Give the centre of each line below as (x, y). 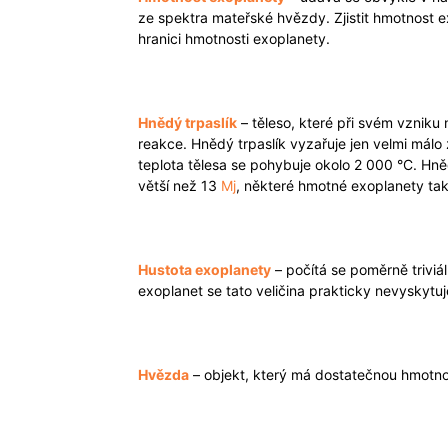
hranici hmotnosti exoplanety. (234, 38)
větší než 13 (179, 185)
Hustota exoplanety (204, 269)
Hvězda (163, 374)
